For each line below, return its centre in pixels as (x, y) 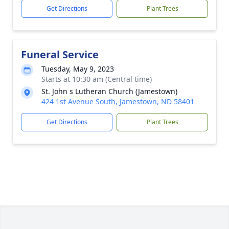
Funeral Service (60, 54)
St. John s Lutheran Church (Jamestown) (109, 91)
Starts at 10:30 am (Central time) (97, 79)
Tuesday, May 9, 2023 (78, 69)
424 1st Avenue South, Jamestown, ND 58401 (118, 101)
